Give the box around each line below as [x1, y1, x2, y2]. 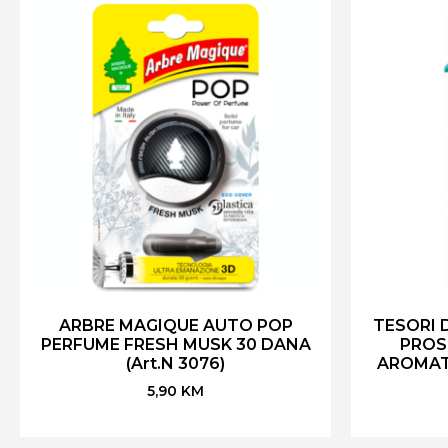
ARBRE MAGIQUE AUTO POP [58, 316, 293, 336]
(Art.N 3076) [126, 354, 225, 374]
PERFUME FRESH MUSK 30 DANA [40, 335, 311, 355]
